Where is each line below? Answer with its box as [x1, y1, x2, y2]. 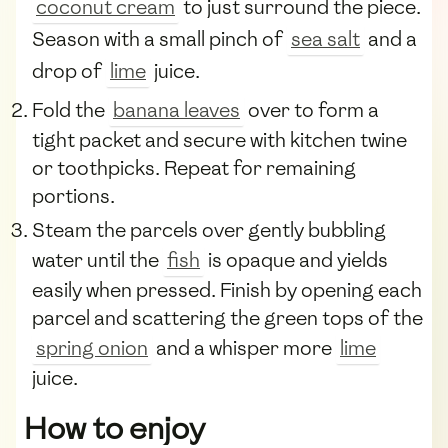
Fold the [32, 96, 109, 123]
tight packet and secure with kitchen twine [32, 126, 407, 153]
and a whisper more [152, 334, 336, 361]
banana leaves [113, 96, 240, 123]
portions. [32, 182, 115, 209]
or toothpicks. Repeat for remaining [32, 154, 356, 181]
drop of [32, 58, 106, 85]
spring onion [36, 334, 148, 361]
